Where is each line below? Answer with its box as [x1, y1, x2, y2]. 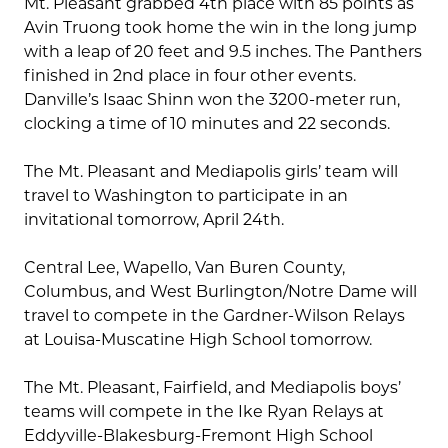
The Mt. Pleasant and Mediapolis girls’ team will [24, 162, 398, 182]
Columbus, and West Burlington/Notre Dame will [24, 282, 417, 302]
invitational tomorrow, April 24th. [24, 210, 284, 230]
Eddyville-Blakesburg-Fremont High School [24, 426, 373, 446]
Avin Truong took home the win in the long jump [24, 18, 417, 38]
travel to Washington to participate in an [24, 186, 348, 206]
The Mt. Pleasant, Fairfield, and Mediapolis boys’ [24, 378, 401, 398]
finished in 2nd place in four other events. [24, 66, 356, 86]
